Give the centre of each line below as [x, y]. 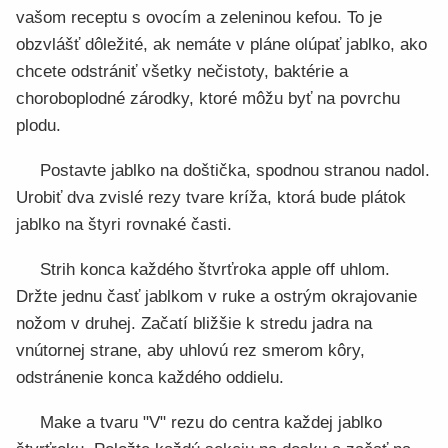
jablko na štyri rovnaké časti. [124, 224]
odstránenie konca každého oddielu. [150, 377]
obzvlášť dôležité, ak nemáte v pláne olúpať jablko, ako [221, 44]
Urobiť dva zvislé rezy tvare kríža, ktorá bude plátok [211, 197]
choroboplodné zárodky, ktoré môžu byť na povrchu [208, 98]
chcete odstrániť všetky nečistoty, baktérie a [182, 71]
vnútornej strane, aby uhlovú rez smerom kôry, [190, 350]
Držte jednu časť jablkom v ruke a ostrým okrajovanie [216, 296]
